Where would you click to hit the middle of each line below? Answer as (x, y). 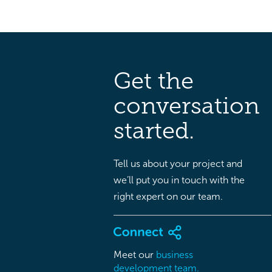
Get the (154, 81)
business (175, 254)
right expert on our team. (168, 196)
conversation (187, 106)
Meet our (135, 254)
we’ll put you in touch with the (179, 180)
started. (154, 131)
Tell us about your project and (178, 164)
